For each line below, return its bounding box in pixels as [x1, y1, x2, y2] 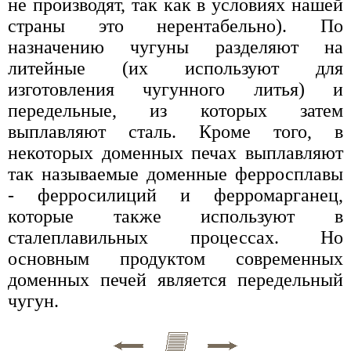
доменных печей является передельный [8, 269, 343, 290]
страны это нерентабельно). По [8, 15, 343, 36]
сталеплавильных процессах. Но [8, 226, 343, 248]
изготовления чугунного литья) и [8, 78, 343, 100]
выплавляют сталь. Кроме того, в [8, 121, 343, 142]
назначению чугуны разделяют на [8, 36, 343, 57]
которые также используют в [8, 205, 343, 226]
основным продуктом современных [8, 248, 343, 269]
